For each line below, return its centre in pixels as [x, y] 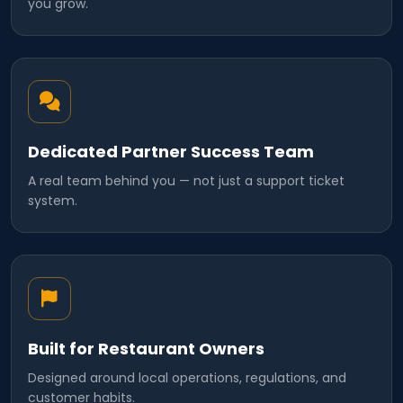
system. [53, 201]
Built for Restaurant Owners [146, 349]
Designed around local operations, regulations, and [187, 378]
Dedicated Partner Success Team [171, 152]
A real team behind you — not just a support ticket [186, 181]
